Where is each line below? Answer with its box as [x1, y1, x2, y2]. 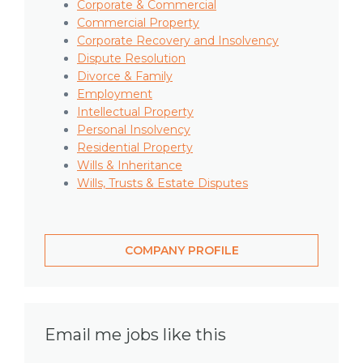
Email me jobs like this [45, 325, 226, 344]
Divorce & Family [77, 69, 173, 83]
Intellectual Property [77, 105, 194, 119]
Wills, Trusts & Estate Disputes [77, 176, 248, 190]
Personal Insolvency [77, 122, 190, 137]
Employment [77, 87, 152, 101]
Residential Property [77, 140, 193, 155]
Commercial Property [77, 15, 199, 30]
